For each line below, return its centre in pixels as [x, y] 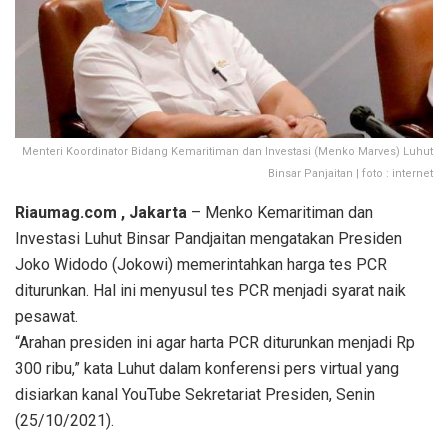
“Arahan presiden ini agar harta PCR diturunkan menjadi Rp [215, 342]
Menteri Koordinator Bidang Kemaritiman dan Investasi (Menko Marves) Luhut [227, 151]
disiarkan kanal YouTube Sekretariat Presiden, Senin [195, 394]
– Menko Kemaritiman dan [280, 212]
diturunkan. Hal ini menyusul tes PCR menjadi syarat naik [210, 290]
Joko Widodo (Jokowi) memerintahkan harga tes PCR [201, 264]
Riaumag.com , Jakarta [101, 212]
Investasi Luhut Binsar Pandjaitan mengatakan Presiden [208, 238]
